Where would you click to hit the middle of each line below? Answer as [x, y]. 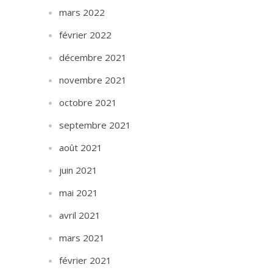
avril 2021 [80, 215]
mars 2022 [82, 12]
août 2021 [81, 147]
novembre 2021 [93, 80]
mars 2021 [82, 238]
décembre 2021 [93, 57]
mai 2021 [79, 193]
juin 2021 [79, 170]
